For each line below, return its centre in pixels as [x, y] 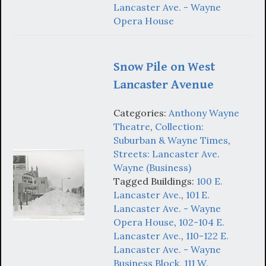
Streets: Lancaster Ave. [167, 154]
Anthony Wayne [204, 113]
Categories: [141, 113]
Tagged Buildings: [155, 181]
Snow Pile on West [164, 66]
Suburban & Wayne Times [171, 140]
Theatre [132, 127]
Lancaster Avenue [164, 84]
